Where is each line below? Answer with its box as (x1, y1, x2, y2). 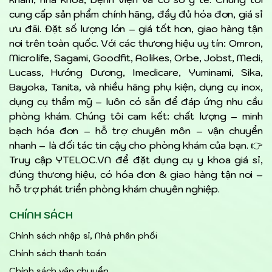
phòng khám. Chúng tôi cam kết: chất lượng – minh (9, 109, 263, 122)
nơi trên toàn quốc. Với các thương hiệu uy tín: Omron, (9, 36, 263, 49)
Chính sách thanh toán (9, 247, 106, 259)
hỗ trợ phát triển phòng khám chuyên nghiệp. (9, 182, 220, 195)
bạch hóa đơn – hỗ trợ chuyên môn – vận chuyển (9, 124, 263, 137)
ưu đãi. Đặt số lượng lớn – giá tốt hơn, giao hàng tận (9, 22, 263, 35)
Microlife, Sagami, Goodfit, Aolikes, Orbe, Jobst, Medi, (9, 51, 263, 64)
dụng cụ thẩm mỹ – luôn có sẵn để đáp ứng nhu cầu (9, 95, 263, 107)
